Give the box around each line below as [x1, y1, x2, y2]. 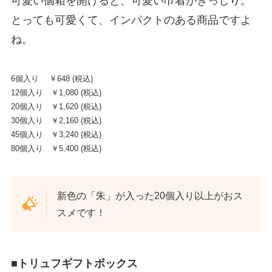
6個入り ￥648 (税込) [10, 73, 93, 83]
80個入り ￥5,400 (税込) [10, 143, 101, 153]
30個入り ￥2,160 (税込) [10, 115, 101, 125]
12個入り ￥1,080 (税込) [10, 87, 101, 97]
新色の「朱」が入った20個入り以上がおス [57, 190, 243, 202]
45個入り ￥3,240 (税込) [10, 129, 101, 139]
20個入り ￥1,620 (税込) [10, 101, 101, 111]
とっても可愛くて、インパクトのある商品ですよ [10, 13, 251, 26]
